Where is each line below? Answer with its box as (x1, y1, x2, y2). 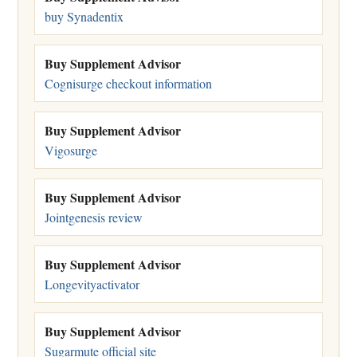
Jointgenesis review (45, 208, 143, 226)
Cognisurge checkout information (45, 74, 212, 92)
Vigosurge (45, 141, 97, 159)
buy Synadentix (45, 7, 124, 25)
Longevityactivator (45, 275, 139, 292)
